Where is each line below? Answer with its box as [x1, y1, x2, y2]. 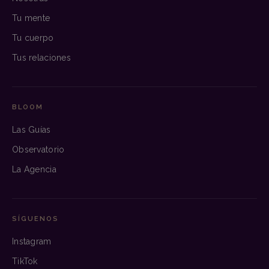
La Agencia [12, 164, 56, 174]
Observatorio [12, 144, 65, 154]
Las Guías [12, 124, 51, 134]
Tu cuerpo [12, 32, 54, 43]
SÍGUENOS [12, 214, 59, 223]
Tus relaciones [12, 52, 71, 62]
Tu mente [12, 13, 50, 23]
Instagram [12, 236, 52, 246]
